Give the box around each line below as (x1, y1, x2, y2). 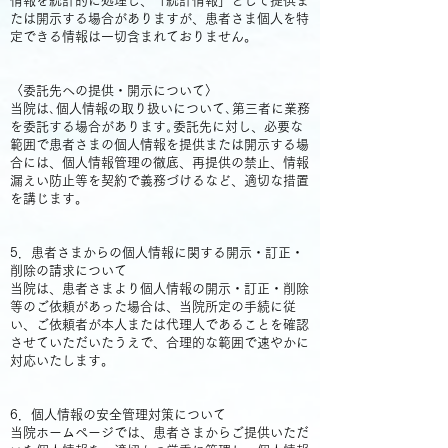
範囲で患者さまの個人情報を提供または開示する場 (10, 138, 309, 151)
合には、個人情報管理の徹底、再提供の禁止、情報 (10, 156, 309, 169)
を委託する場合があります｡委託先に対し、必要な (10, 120, 303, 133)
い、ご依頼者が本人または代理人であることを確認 (10, 318, 309, 331)
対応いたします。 (10, 354, 114, 367)
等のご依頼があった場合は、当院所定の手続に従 (10, 300, 296, 313)
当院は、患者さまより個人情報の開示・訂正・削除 (10, 282, 309, 295)
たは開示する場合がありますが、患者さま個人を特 (10, 12, 309, 25)
